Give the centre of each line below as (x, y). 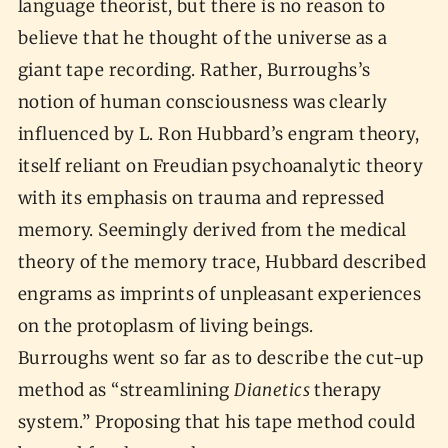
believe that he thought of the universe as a (202, 38)
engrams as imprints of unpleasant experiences (219, 294)
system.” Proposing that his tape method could (216, 422)
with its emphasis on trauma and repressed (201, 198)
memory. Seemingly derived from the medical (212, 230)
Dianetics (272, 390)
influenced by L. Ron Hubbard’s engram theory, (218, 134)
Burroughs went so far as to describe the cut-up (220, 358)
